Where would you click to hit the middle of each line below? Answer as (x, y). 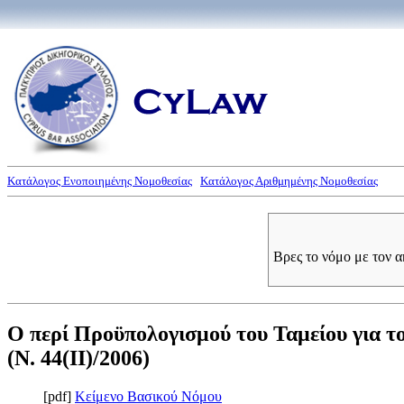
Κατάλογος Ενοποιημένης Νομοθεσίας (100, 181)
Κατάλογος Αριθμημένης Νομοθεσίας (289, 181)
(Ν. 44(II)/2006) (78, 358)
